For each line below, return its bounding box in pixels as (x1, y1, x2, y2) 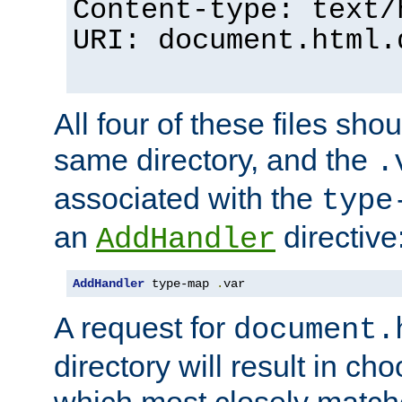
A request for (54, 310, 233, 345)
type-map (144, 275, 216, 291)
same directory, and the (54, 142, 376, 177)
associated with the (54, 180, 321, 215)
